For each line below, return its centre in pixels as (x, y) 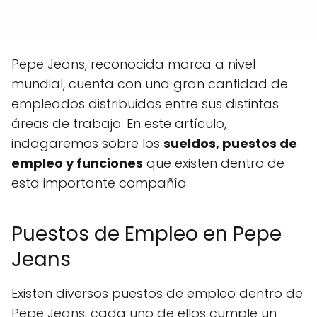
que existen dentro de (214, 163)
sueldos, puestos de (230, 143)
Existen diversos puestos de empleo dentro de (157, 293)
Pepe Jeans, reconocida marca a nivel (133, 64)
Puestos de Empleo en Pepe (146, 234)
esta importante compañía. (100, 183)
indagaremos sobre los (87, 143)
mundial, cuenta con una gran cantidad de (150, 83)
